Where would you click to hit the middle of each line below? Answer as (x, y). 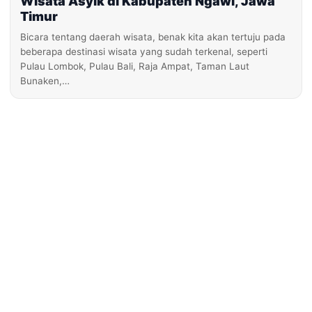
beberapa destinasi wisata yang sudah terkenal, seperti (144, 52)
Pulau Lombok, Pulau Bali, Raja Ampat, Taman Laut (135, 66)
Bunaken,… (45, 81)
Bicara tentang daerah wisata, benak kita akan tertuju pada (153, 37)
